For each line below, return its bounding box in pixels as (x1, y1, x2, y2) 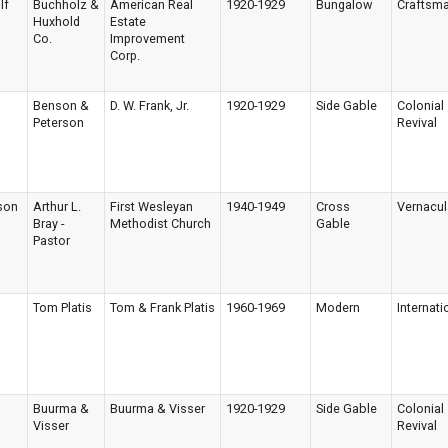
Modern (316, 300, 360, 315)
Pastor (33, 233, 70, 248)
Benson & (33, 98, 89, 113)
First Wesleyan (110, 199, 193, 214)
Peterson (33, 115, 84, 130)
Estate (110, 14, 146, 29)
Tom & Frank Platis (110, 300, 215, 315)
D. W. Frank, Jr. (110, 98, 189, 113)
